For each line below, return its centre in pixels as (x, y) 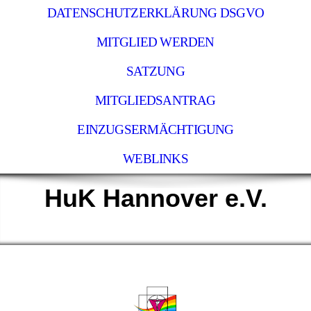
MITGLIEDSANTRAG (155, 100)
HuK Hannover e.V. (155, 199)
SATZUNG (155, 71)
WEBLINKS (155, 159)
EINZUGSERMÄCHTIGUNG (155, 129)
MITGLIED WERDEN (155, 42)
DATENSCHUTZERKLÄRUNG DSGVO (155, 13)
